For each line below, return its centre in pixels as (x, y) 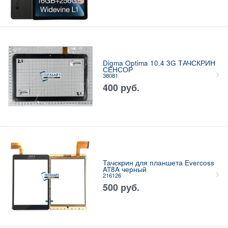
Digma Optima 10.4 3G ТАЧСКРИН (159, 63)
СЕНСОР (118, 70)
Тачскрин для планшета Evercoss (158, 163)
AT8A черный (124, 169)
